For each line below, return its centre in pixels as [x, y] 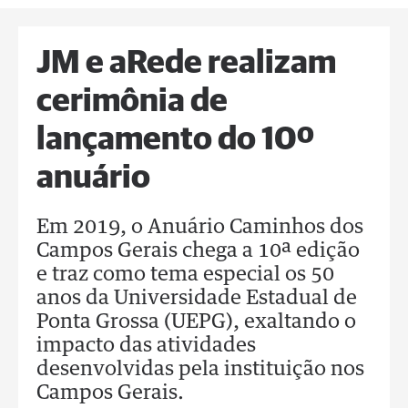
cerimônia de [132, 102]
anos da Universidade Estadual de [197, 299]
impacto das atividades [146, 346]
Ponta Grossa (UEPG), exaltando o [196, 322]
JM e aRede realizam [186, 64]
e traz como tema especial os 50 [185, 275]
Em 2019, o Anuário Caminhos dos [200, 228]
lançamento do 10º [175, 140]
